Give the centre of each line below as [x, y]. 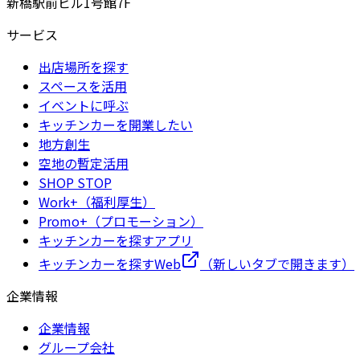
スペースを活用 [83, 86]
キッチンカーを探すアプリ [116, 240]
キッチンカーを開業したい [116, 124]
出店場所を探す [84, 66]
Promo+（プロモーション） [121, 221]
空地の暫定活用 [84, 163]
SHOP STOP [75, 182]
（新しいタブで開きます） [277, 263]
